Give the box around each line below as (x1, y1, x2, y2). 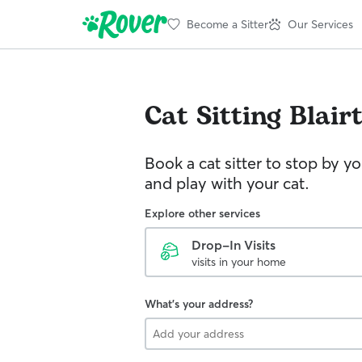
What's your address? (145, 297, 253, 311)
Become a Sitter (187, 16, 268, 32)
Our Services (288, 16, 353, 32)
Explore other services (145, 206, 260, 221)
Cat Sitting (145, 97, 281, 137)
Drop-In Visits (192, 237, 276, 253)
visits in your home (192, 255, 286, 269)
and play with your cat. (145, 173, 309, 193)
